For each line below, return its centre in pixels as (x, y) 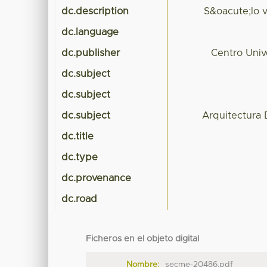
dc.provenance (97, 178)
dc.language (90, 32)
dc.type (80, 158)
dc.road (80, 199)
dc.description (95, 12)
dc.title (78, 137)
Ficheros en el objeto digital (143, 239)
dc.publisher (91, 53)
